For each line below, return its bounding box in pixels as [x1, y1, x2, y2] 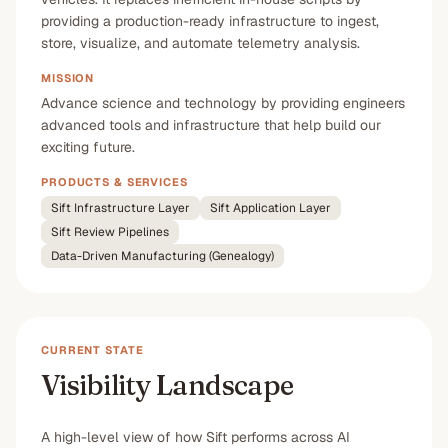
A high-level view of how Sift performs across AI [41, 428, 350, 446]
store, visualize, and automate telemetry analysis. [41, 34, 360, 52]
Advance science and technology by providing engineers [41, 94, 405, 112]
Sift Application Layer [210, 200, 331, 216]
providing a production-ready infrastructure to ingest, [41, 12, 379, 30]
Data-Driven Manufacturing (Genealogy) [51, 248, 274, 264]
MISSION [41, 71, 95, 85]
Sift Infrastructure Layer [51, 200, 190, 216]
